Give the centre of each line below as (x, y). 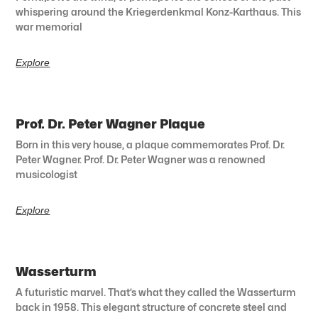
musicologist (47, 174)
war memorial (49, 26)
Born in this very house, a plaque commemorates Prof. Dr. (150, 144)
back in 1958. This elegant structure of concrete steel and (152, 307)
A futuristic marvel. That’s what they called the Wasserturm (156, 292)
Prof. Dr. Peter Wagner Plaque (111, 124)
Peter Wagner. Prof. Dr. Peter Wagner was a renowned (141, 159)
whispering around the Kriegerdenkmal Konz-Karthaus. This (159, 11)
